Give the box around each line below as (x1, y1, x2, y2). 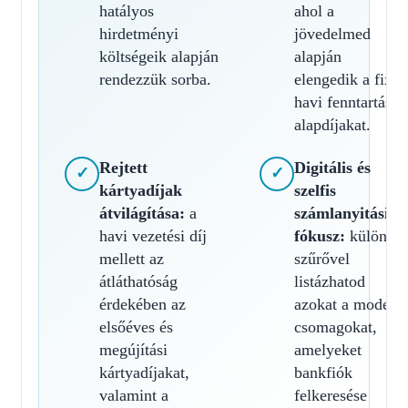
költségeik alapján (99, 46, 219, 66)
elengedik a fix (294, 69, 393, 88)
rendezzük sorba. (99, 69, 211, 88)
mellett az (99, 249, 164, 268)
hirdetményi (99, 24, 178, 43)
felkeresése (294, 385, 367, 404)
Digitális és (294, 158, 371, 177)
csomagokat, (294, 317, 377, 336)
